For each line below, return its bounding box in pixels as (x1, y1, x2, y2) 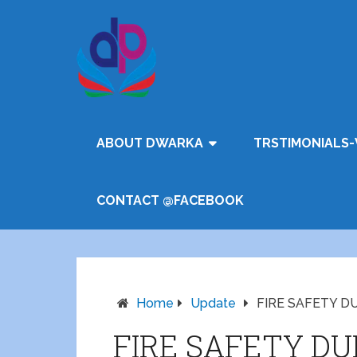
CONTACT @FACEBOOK (96, 193, 244, 208)
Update (190, 296, 236, 311)
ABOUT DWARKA (96, 135, 203, 151)
